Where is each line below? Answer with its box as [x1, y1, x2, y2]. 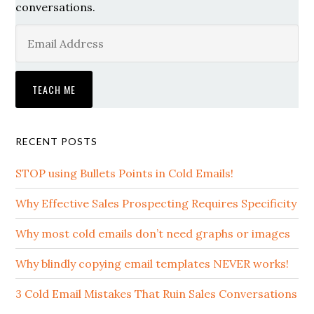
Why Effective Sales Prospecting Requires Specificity [15, 196, 297, 210]
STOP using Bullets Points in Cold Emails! [15, 166, 234, 180]
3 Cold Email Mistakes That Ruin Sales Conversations [15, 287, 298, 301]
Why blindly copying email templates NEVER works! [15, 257, 289, 271]
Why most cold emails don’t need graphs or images [15, 226, 291, 240]
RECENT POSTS [15, 135, 98, 147]
